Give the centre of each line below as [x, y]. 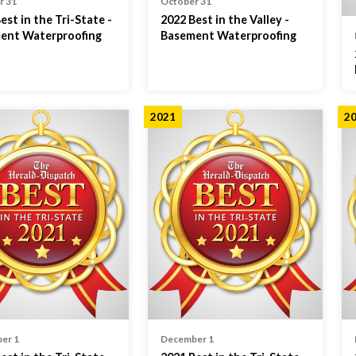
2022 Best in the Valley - [224, 20]
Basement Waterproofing [228, 36]
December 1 [187, 339]
